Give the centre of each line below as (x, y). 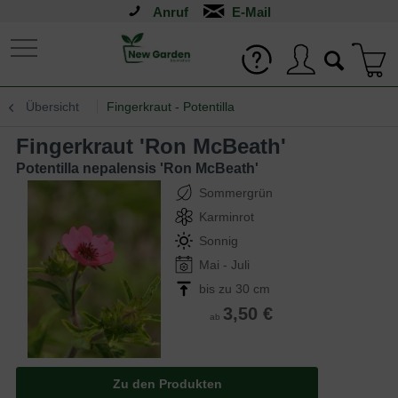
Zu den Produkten (167, 384)
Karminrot (227, 217)
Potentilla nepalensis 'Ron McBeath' (137, 168)
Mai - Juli (224, 265)
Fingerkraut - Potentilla (171, 107)
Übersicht (52, 107)
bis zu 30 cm (235, 289)
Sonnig (219, 241)
